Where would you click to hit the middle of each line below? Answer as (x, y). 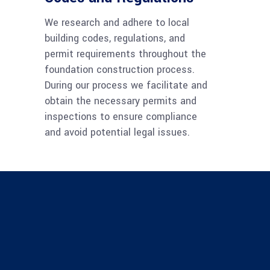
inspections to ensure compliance (121, 117)
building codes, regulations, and (115, 39)
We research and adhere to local (117, 23)
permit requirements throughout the (125, 54)
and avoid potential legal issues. (117, 133)
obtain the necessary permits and (121, 101)
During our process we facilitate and (126, 86)
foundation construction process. (120, 70)
